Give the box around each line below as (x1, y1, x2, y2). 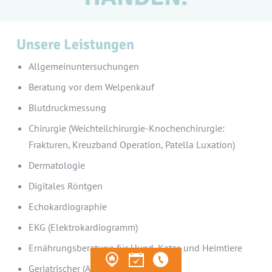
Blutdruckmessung (28, 101, 106, 114)
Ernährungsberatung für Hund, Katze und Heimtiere (28, 242, 242, 254)
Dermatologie (28, 159, 85, 172)
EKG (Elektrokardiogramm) (28, 221, 138, 234)
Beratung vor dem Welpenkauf (28, 81, 154, 93)
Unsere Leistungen (16, 35, 134, 54)
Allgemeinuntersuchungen (28, 60, 139, 73)
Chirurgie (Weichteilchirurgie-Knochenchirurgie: (28, 122, 225, 135)
